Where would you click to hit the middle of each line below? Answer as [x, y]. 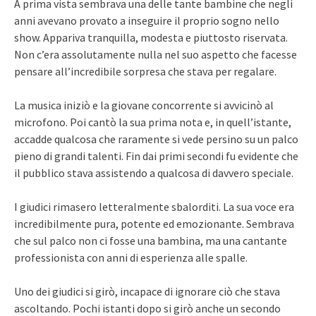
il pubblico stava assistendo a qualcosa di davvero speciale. [154, 172]
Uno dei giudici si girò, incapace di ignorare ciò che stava [147, 291]
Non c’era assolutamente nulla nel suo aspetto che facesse [156, 54]
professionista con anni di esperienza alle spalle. [131, 257]
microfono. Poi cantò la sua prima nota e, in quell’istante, [153, 122]
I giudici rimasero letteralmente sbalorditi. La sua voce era [154, 206]
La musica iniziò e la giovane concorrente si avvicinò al [144, 105]
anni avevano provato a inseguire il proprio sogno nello [147, 20]
